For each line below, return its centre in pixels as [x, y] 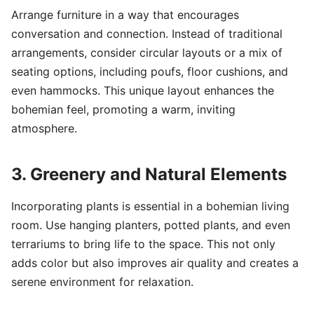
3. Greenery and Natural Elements [149, 175]
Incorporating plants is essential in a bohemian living [150, 206]
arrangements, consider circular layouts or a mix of [147, 53]
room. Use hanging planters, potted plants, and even [151, 225]
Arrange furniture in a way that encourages [125, 15]
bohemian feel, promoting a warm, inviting [123, 110]
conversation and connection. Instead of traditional [147, 34]
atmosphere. [44, 129]
